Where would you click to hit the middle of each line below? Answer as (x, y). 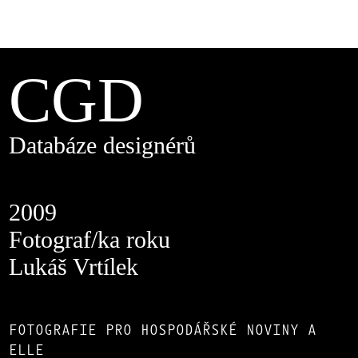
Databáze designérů (103, 145)
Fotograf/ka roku (90, 239)
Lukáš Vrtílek (74, 267)
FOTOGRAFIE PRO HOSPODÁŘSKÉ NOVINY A (163, 330)
